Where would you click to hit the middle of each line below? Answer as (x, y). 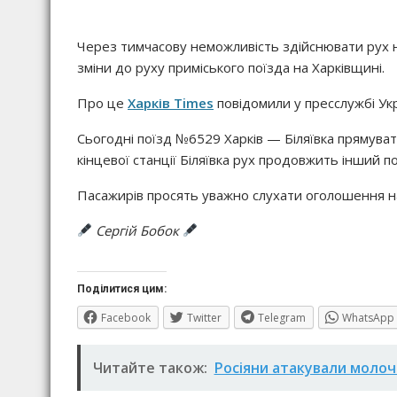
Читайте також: (150, 367)
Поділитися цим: (122, 288)
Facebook (126, 317)
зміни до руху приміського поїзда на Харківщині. (231, 67)
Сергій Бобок (138, 230)
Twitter (204, 317)
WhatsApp (368, 317)
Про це (102, 102)
